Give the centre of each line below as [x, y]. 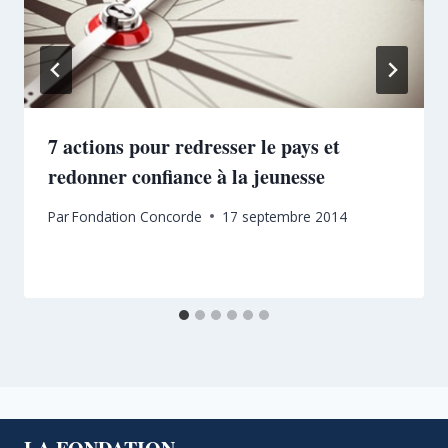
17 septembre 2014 [285, 216]
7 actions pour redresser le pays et [194, 147]
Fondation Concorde [137, 216]
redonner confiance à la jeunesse [186, 177]
